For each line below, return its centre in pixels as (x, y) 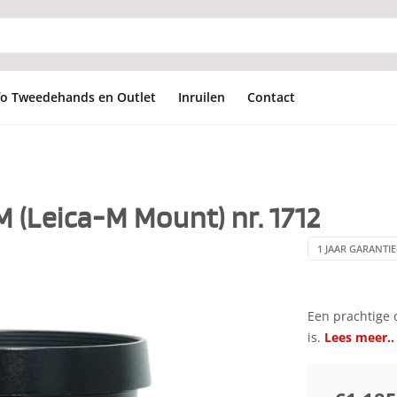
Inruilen (202, 97)
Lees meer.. (359, 337)
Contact (271, 97)
